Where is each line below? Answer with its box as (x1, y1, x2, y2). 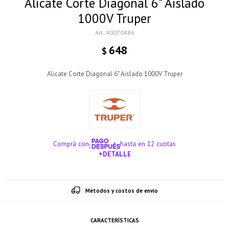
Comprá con (53, 139, 89, 149)
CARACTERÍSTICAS (90, 217, 139, 224)
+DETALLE (98, 149, 131, 159)
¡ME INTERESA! (91, 172, 138, 181)
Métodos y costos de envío (85, 187, 158, 195)
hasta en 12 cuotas (120, 139, 176, 149)
